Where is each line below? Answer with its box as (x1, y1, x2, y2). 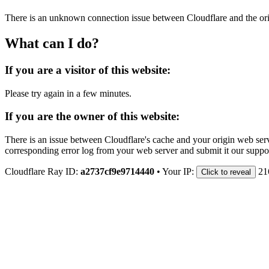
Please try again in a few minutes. (5, 88, 131, 98)
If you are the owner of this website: (5, 110, 180, 123)
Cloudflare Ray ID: (5, 166, 80, 177)
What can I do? (5, 35, 99, 51)
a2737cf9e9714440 (80, 166, 154, 177)
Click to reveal (201, 167, 251, 177)
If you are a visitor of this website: (5, 63, 171, 76)
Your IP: (162, 166, 196, 177)
